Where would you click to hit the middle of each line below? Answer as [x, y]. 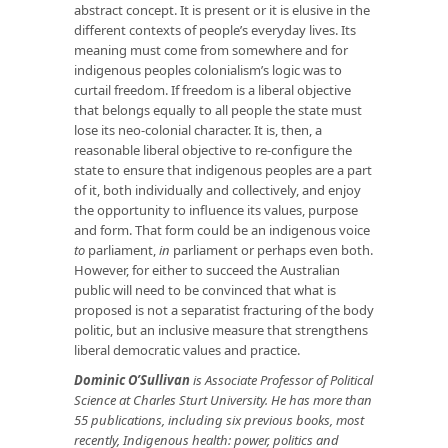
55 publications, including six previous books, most [219, 419]
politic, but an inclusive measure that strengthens [221, 329]
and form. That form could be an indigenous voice [222, 229]
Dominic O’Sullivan [132, 379]
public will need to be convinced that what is [205, 289]
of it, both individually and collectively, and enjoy [217, 189]
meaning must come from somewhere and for [211, 49]
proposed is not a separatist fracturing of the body [224, 309]
